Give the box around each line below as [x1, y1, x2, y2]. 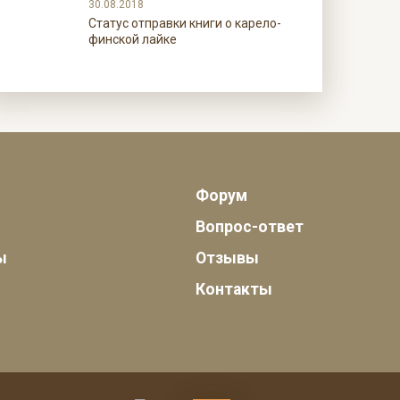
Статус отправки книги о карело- [87, 16, 281, 30]
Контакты [195, 280, 272, 298]
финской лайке [87, 32, 177, 46]
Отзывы [195, 249, 259, 267]
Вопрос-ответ [195, 218, 304, 236]
